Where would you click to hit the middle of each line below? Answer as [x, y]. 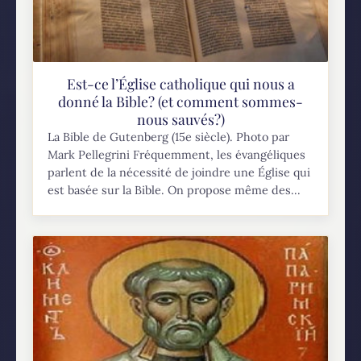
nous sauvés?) [180, 119]
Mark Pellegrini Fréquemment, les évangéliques [177, 155]
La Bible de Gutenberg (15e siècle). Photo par [169, 137]
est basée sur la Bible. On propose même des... [174, 191]
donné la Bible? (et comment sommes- [180, 102]
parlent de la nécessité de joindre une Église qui [179, 173]
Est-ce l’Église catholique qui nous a [180, 84]
